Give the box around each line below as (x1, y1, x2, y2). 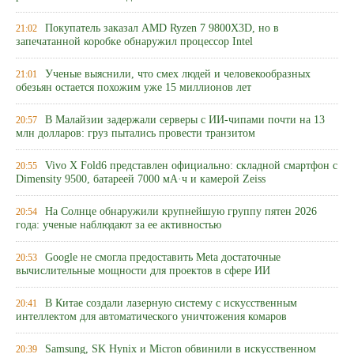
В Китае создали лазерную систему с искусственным (45, 297, 297, 309)
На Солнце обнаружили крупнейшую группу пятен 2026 (45, 205, 317, 217)
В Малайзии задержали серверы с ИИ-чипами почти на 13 (45, 114, 325, 126)
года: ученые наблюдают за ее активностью (16, 219, 221, 232)
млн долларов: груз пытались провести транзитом (16, 127, 255, 141)
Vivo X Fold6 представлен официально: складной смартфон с (45, 160, 337, 171)
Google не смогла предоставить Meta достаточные (45, 251, 281, 263)
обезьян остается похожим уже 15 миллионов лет (16, 81, 251, 95)
